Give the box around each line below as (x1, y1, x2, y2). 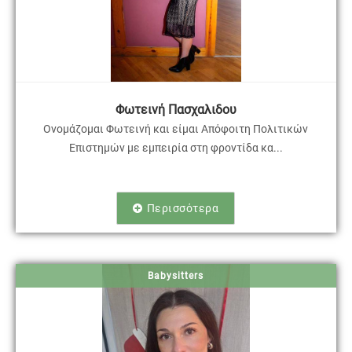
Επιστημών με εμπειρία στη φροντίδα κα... (68, 141, 283, 155)
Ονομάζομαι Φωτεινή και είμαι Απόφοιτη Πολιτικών (43, 123, 309, 136)
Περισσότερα (146, 202, 219, 215)
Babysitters (148, 270, 204, 282)
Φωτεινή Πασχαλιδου (115, 102, 236, 118)
